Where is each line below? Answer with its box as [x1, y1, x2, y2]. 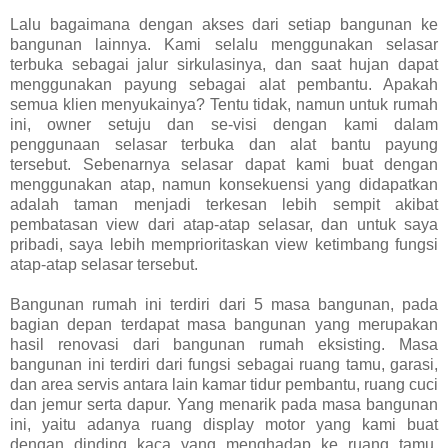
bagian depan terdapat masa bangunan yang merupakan [10, 315, 438, 333]
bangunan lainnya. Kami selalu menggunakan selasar [10, 35, 438, 53]
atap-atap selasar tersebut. [10, 255, 198, 273]
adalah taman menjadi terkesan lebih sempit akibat [10, 195, 438, 213]
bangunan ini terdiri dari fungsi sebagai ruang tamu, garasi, [10, 355, 438, 373]
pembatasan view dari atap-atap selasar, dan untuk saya [10, 215, 438, 233]
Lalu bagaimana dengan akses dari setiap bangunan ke [10, 15, 438, 33]
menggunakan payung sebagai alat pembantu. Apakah [10, 75, 438, 93]
